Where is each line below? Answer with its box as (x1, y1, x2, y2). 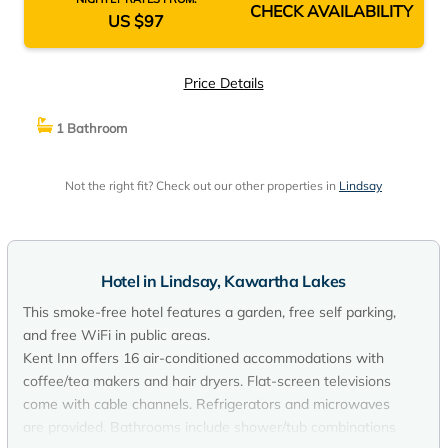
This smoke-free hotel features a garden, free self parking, (23, 303, 396, 321)
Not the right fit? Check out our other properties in (65, 178, 339, 193)
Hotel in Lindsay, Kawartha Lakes (101, 271, 346, 291)
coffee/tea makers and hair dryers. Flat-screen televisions (23, 372, 391, 390)
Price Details (183, 74, 264, 92)
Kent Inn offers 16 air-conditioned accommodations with (23, 349, 384, 367)
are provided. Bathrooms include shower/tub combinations (23, 418, 396, 436)
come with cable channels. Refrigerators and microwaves (23, 395, 390, 413)
